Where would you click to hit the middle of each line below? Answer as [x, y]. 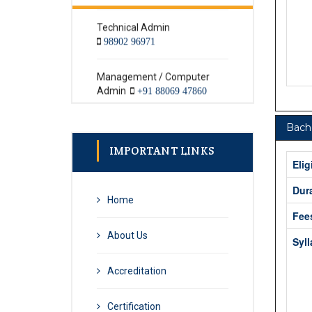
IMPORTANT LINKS [162, 151]
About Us [127, 236]
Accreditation [137, 271]
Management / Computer [153, 48]
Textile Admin [128, 98]
